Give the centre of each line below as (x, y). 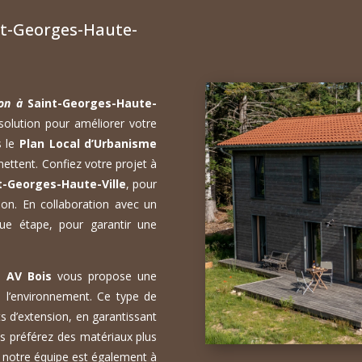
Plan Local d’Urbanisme (88, 144)
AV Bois (29, 276)
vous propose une (105, 276)
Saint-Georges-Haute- (93, 103)
